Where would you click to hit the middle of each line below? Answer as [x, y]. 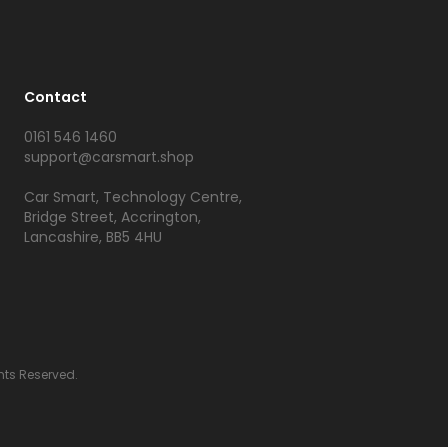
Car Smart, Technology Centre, [133, 197]
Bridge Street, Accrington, [112, 217]
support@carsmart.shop [109, 157]
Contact [55, 97]
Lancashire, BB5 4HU [93, 237]
